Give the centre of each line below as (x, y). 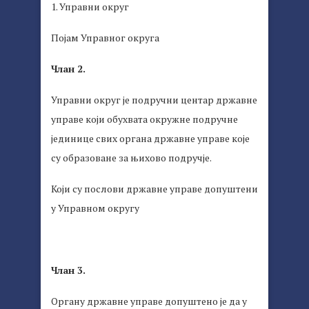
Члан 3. (68, 270)
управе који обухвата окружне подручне (144, 119)
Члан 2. (68, 69)
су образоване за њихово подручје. (131, 158)
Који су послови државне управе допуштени (154, 189)
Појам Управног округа (105, 38)
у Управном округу (95, 208)
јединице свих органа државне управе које (150, 139)
